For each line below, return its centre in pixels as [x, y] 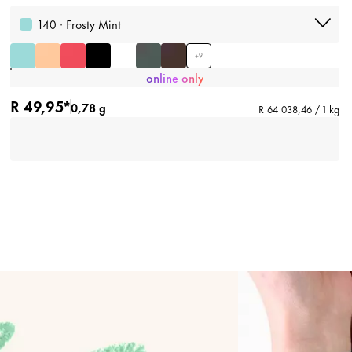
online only [174, 78]
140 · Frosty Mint [79, 24]
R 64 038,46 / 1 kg [299, 109]
